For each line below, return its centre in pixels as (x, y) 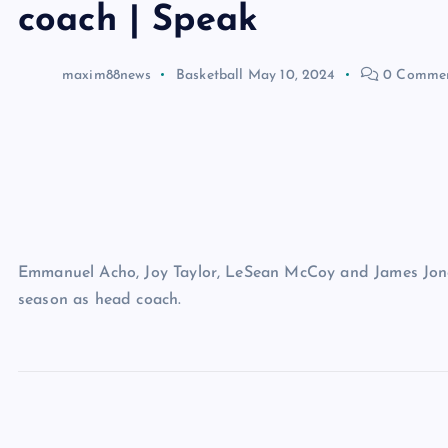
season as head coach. (100, 299)
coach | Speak (138, 20)
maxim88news (106, 75)
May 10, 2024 (291, 75)
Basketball (209, 75)
